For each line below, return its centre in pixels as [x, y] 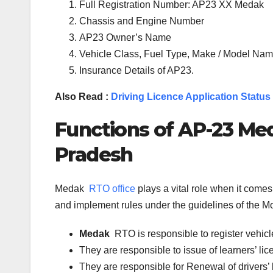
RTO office [112, 189]
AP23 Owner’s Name [125, 37]
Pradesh [94, 154]
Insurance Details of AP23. [136, 70]
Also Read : [83, 96]
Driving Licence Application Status [191, 96]
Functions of [117, 129]
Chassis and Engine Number [142, 21]
